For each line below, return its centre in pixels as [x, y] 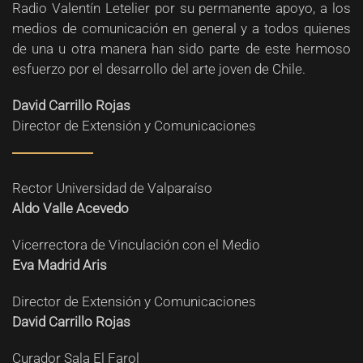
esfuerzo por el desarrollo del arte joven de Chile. [159, 69]
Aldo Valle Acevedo [70, 208]
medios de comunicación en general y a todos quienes [181, 28]
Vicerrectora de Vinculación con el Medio [136, 245]
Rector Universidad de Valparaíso [112, 188]
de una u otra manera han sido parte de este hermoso [181, 49]
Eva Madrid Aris [60, 265]
